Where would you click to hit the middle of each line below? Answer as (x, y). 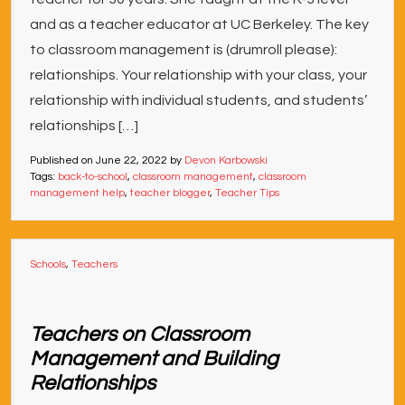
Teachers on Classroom (140, 334)
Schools (48, 264)
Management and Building (154, 359)
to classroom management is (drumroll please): (184, 50)
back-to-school (93, 177)
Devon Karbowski (226, 160)
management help (77, 193)
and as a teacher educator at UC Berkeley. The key (199, 24)
